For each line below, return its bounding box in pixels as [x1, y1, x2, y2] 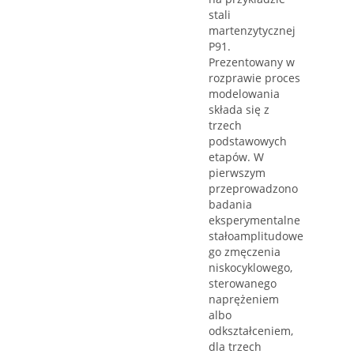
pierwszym [209, 165, 265, 181]
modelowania [209, 86, 280, 102]
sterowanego [209, 276, 277, 292]
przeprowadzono [209, 181, 298, 197]
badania [209, 197, 252, 213]
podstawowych [209, 134, 287, 149]
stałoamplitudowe [209, 228, 303, 244]
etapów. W [209, 149, 264, 165]
